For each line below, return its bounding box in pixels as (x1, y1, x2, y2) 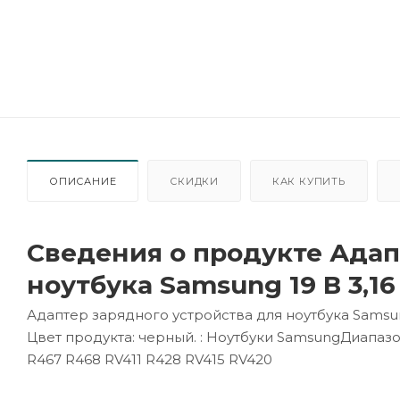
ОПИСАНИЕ (49, 175, 117, 187)
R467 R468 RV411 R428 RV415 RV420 (27, 351, 272, 368)
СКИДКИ (170, 175, 220, 187)
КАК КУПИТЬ (271, 175, 346, 187)
